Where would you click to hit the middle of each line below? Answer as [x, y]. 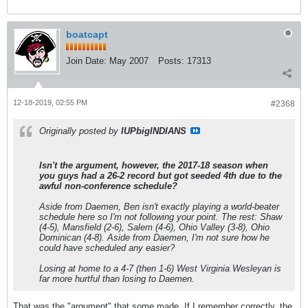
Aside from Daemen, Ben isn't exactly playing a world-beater [159, 207]
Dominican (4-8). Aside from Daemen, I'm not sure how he [154, 238]
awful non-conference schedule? [108, 186]
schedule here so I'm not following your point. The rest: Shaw [161, 217]
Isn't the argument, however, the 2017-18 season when [154, 165]
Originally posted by [80, 131]
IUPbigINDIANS [154, 131]
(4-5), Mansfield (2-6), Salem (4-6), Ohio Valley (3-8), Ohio [154, 227]
